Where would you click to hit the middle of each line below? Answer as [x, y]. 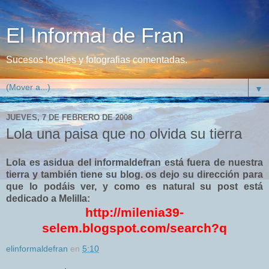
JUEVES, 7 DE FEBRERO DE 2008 [69, 117]
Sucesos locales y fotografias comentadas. [97, 60]
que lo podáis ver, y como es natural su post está [134, 186]
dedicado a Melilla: [48, 198]
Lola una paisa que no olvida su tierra [124, 134]
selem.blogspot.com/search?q [134, 228]
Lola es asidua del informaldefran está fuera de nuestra [134, 162]
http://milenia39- [134, 212]
